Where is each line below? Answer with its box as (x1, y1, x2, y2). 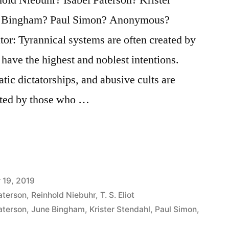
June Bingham (31, 204, 85, 214)
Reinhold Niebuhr (31, 190, 96, 200)
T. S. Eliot (100, 190, 135, 200)
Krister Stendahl (89, 204, 151, 214)
